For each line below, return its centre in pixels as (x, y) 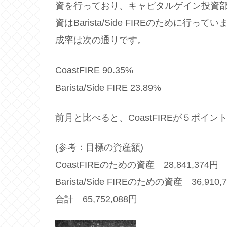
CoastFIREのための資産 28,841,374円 (137, 164)
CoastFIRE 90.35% (94, 70)
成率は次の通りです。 (101, 40)
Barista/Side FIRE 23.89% (108, 87)
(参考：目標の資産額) (99, 147)
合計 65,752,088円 (96, 199)
